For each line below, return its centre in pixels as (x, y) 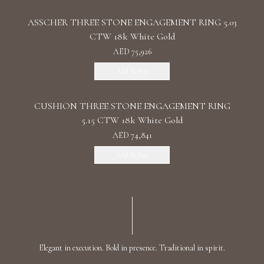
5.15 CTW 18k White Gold (132, 120)
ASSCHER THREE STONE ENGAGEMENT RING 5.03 (132, 22)
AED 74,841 (132, 135)
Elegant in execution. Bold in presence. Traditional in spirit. (132, 248)
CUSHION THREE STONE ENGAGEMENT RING (132, 106)
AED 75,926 (132, 52)
